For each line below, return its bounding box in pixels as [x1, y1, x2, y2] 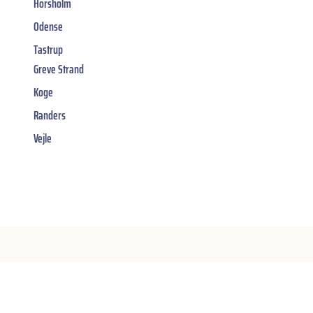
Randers [34, 105, 66, 125]
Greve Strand [34, 59, 84, 79]
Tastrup [34, 39, 63, 59]
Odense [34, 16, 63, 36]
